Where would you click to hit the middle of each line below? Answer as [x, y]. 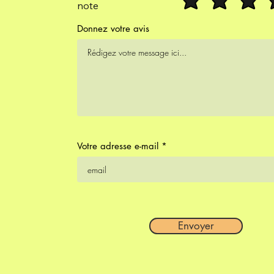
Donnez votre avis [113, 28]
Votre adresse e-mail [118, 146]
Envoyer [196, 226]
